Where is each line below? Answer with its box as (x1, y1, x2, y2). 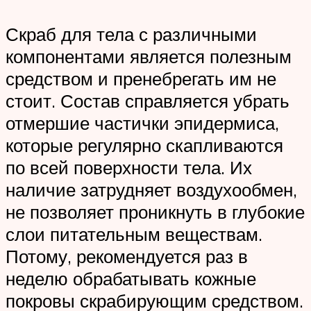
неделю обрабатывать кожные (6, 267, 256, 289)
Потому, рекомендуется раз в (6, 244, 248, 267)
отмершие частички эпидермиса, (6, 111, 279, 134)
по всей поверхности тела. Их (6, 155, 252, 178)
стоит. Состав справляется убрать (6, 89, 289, 112)
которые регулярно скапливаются (6, 133, 283, 156)
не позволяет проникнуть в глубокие (6, 200, 305, 223)
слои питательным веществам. (6, 222, 262, 245)
